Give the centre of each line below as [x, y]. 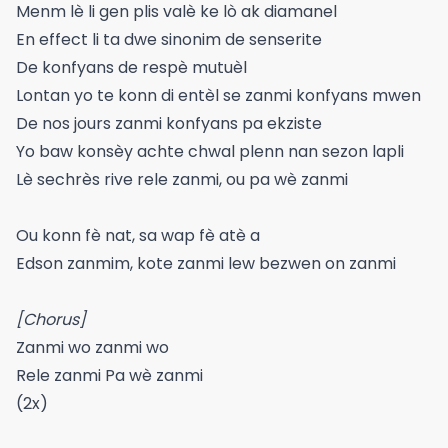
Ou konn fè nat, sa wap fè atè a [138, 235]
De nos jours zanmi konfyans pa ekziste [169, 123]
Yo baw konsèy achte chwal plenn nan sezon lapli [210, 151]
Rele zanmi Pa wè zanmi [109, 375]
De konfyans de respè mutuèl [131, 67]
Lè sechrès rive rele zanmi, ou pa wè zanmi [182, 179]
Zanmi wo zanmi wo [92, 347]
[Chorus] [51, 319]
